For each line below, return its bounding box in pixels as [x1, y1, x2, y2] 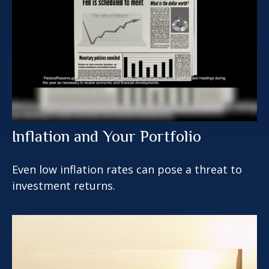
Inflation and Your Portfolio [12, 127, 201, 146]
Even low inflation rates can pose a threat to [12, 162, 242, 177]
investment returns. [12, 178, 115, 193]
